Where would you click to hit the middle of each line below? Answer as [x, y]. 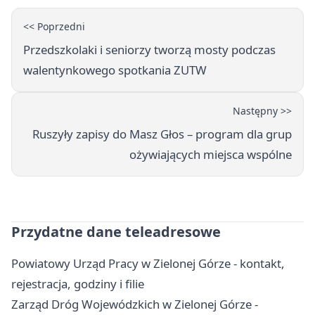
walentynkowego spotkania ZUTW [115, 70]
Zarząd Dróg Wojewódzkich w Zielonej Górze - [135, 304]
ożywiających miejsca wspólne [211, 154]
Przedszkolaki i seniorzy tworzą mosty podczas [149, 49]
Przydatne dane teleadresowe [116, 231]
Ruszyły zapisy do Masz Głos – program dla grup [162, 134]
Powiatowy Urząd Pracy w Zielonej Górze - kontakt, [148, 263]
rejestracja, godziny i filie [78, 283]
